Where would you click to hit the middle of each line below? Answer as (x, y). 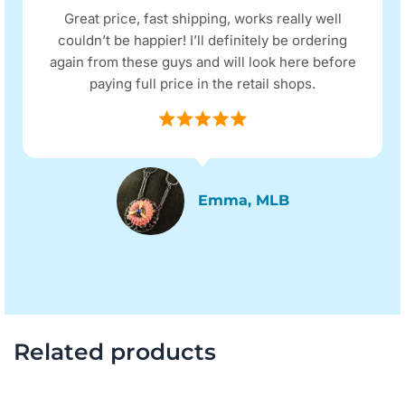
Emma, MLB (243, 201)
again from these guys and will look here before (202, 62)
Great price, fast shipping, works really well (202, 19)
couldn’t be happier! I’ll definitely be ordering (202, 41)
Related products (115, 351)
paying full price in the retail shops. (202, 84)
